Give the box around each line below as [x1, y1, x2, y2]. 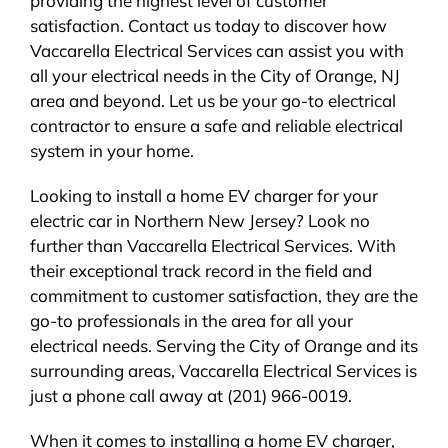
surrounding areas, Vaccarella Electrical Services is [29, 360, 417, 382]
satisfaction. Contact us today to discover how [29, 15, 387, 37]
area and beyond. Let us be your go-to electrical [29, 90, 396, 112]
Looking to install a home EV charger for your [29, 185, 378, 207]
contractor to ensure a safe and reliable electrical [29, 115, 403, 137]
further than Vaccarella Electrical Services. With [29, 235, 396, 257]
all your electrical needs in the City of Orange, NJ [29, 65, 400, 87]
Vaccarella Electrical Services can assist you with [29, 40, 404, 62]
